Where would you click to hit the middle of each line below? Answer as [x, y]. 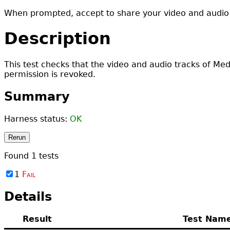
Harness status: [37, 119]
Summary [37, 96]
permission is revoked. [50, 74]
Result [37, 219]
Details [28, 196]
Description [57, 39]
